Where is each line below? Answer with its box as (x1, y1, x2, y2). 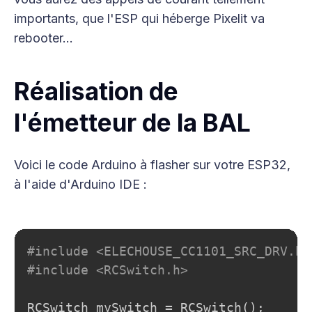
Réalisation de (14, 76, 178, 106)
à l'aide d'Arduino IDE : (14, 176, 147, 192)
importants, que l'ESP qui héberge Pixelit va (14, 10, 265, 26)
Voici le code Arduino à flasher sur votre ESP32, (14, 157, 290, 172)
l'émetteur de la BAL (14, 107, 251, 137)
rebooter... (14, 30, 73, 45)
